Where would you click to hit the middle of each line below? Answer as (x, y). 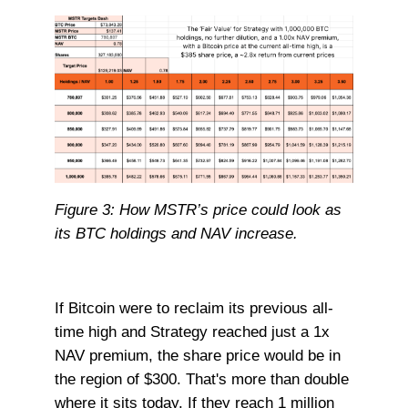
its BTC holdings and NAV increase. (176, 234)
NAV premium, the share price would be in (197, 356)
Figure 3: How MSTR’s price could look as (198, 210)
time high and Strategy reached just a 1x (192, 332)
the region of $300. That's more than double (201, 379)
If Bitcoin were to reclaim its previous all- (194, 308)
